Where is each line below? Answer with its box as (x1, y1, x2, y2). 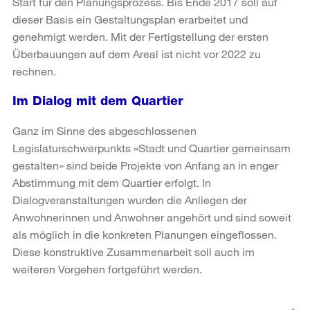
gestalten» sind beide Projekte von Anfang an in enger (12, 158, 278, 172)
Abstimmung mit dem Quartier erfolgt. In (12, 175, 211, 189)
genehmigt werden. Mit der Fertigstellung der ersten (12, 29, 268, 43)
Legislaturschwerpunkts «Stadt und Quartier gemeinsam (12, 140, 291, 154)
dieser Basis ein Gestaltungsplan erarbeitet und (12, 12, 248, 26)
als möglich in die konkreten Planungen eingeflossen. (12, 227, 277, 241)
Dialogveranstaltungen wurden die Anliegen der (12, 192, 247, 206)
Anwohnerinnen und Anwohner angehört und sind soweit (12, 210, 291, 224)
